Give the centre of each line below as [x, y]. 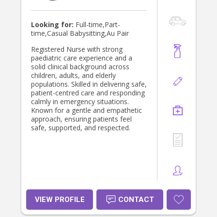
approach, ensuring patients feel [81, 119]
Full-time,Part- [97, 25]
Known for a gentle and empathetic [69, 110]
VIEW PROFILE [60, 200]
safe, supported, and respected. [89, 128]
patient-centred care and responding [88, 93]
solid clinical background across [80, 67]
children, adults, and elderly [56, 76]
